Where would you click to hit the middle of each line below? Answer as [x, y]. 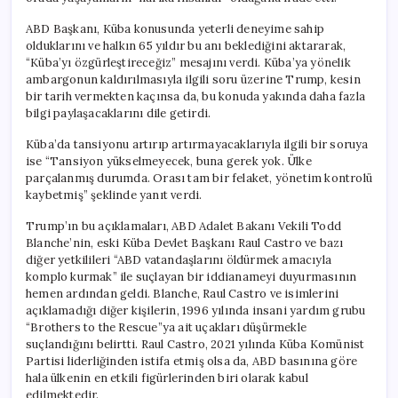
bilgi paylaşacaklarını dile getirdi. [119, 113]
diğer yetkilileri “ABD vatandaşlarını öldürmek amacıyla [179, 259]
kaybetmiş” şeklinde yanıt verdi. [114, 195]
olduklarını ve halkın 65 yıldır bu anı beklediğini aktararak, [186, 45]
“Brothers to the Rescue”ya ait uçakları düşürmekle [166, 327]
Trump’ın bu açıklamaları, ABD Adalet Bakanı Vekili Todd [184, 226]
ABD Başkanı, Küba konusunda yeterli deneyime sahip [175, 28]
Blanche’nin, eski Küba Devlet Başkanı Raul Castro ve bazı [185, 243]
